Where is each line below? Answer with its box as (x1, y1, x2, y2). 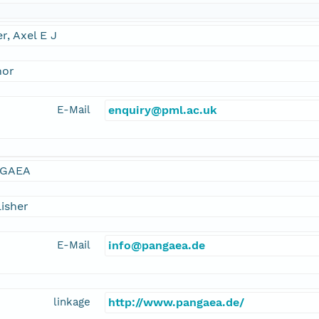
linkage (53, 296, 90, 309)
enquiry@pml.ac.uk (108, 103, 217, 117)
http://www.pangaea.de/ (108, 296, 244, 310)
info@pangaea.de (108, 239, 205, 253)
